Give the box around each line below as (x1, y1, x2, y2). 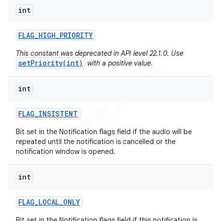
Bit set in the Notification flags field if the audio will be (16, 127, 192, 136)
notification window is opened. (16, 147, 115, 156)
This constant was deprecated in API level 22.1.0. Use (16, 49, 184, 58)
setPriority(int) (18, 58, 83, 68)
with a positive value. (85, 59, 153, 68)
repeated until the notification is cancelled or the (16, 137, 176, 146)
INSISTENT (38, 109, 78, 118)
